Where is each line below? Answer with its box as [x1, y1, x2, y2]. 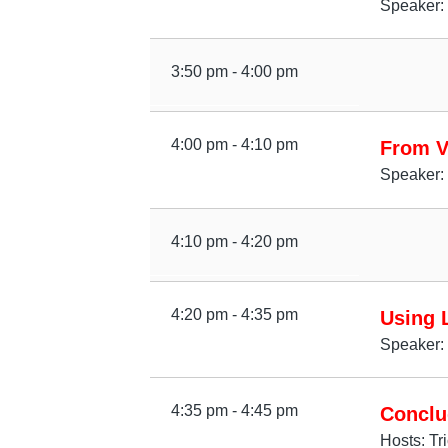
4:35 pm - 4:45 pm [170, 402, 298, 420]
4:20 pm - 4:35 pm [170, 305, 298, 323]
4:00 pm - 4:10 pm [170, 136, 298, 153]
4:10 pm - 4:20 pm [170, 232, 298, 250]
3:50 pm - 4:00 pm [170, 63, 298, 81]
